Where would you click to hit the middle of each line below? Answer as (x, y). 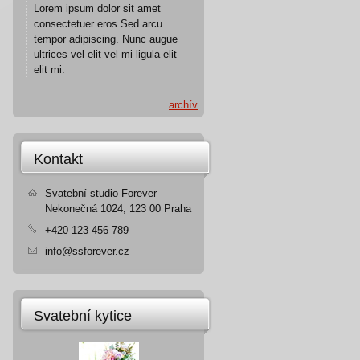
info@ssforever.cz (87, 252)
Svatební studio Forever (101, 193)
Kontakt (58, 159)
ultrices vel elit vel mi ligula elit (105, 54)
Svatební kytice (83, 315)
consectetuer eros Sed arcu (98, 24)
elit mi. (51, 70)
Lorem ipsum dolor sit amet (97, 8)
